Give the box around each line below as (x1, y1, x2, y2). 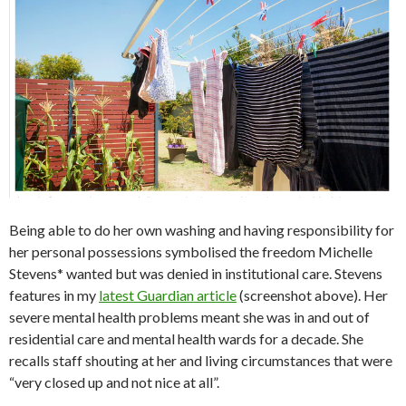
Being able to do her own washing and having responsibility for (9, 221, 394, 239)
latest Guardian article (99, 286, 237, 304)
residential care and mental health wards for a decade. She (9, 330, 363, 348)
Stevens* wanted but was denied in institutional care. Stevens (9, 265, 382, 283)
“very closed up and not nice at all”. (9, 373, 219, 391)
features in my (9, 286, 99, 304)
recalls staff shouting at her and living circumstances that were (9, 352, 392, 370)
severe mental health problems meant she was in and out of (9, 308, 370, 326)
